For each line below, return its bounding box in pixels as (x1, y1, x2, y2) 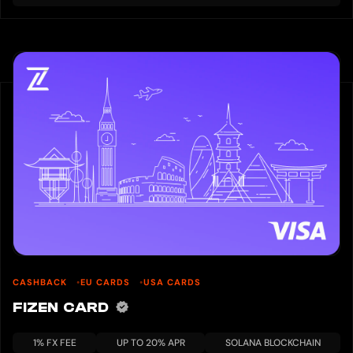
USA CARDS (143, 277, 201, 288)
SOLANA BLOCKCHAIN (225, 336, 321, 350)
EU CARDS (80, 277, 133, 288)
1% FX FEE (32, 336, 76, 350)
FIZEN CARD (13, 299, 114, 317)
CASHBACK (13, 277, 70, 288)
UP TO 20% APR (116, 336, 185, 350)
